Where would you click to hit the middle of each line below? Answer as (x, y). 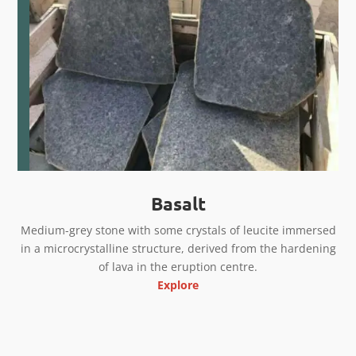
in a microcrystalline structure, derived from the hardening (178, 249)
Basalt (178, 204)
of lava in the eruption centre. (178, 267)
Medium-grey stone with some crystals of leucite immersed (178, 230)
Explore (178, 285)
